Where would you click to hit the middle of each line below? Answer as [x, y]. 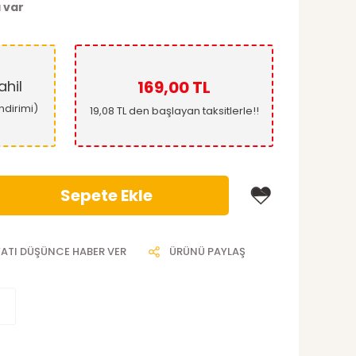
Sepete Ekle [106, 195]
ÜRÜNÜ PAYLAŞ [207, 252]
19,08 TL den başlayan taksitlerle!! [174, 110]
